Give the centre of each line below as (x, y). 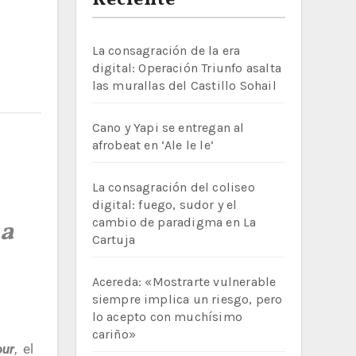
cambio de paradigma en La (174, 222)
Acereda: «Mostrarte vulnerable (184, 282)
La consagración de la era (166, 50)
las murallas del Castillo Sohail (184, 85)
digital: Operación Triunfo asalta (187, 68)
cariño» (114, 334)
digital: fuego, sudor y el (164, 205)
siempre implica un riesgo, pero (187, 299)
